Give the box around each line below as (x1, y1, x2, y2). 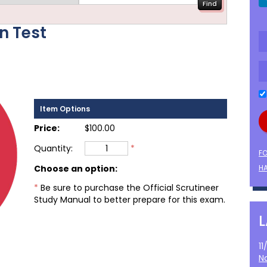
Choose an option (34, 163, 115, 175)
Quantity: (34, 142, 73, 154)
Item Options (40, 104, 90, 114)
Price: (34, 122, 60, 134)
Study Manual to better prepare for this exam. (34, 194, 225, 206)
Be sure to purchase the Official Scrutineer (41, 182, 219, 194)
